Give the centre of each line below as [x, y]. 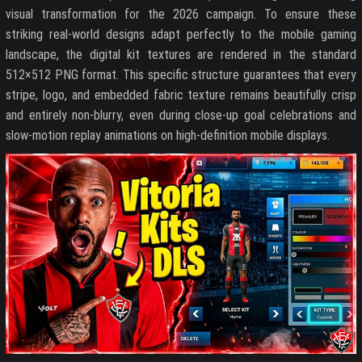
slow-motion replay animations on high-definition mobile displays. [168, 135]
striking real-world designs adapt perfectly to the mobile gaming [181, 34]
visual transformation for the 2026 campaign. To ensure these [181, 14]
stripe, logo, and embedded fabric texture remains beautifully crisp [181, 95]
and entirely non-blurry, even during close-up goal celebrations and [181, 115]
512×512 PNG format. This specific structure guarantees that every [181, 75]
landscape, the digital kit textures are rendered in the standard [181, 55]
